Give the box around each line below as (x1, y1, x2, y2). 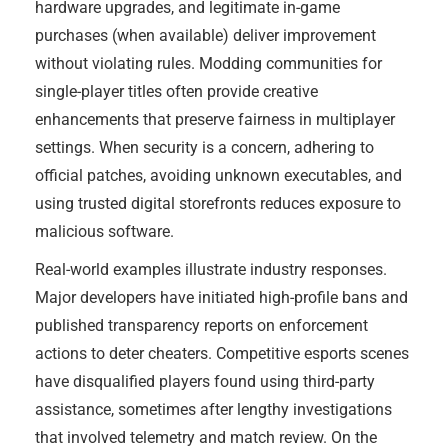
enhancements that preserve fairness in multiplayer (35, 110, 395, 129)
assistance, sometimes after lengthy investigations (35, 400, 392, 419)
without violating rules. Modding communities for (35, 54, 382, 73)
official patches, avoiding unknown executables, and (35, 166, 402, 185)
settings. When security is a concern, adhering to (35, 138, 374, 157)
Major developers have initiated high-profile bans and (35, 288, 408, 307)
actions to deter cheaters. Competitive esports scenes (35, 344, 409, 363)
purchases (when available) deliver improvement (35, 26, 376, 45)
